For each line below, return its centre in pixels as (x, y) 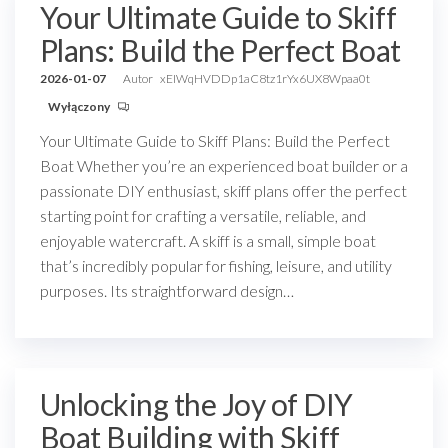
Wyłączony (80, 106)
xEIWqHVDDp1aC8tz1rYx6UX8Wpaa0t (265, 78)
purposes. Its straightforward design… (167, 290)
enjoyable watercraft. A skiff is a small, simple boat (208, 240)
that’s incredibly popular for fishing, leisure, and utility (216, 265)
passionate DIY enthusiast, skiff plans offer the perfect (223, 190)
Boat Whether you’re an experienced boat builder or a (224, 165)
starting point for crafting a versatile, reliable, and (203, 215)
